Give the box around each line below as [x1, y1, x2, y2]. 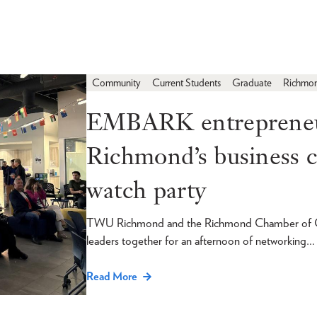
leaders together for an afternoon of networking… [86, 234, 315, 248]
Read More [86, 270, 137, 283]
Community [91, 76, 141, 89]
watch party [86, 175, 207, 205]
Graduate [231, 76, 272, 89]
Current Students [151, 76, 221, 89]
